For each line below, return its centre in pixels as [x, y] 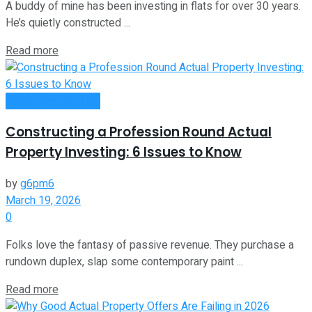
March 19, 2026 [43, 200]
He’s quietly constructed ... [68, 23]
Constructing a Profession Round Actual [139, 132]
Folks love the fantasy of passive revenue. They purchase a [150, 245]
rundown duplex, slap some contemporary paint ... [124, 262]
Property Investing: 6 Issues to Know [124, 153]
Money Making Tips [53, 101]
